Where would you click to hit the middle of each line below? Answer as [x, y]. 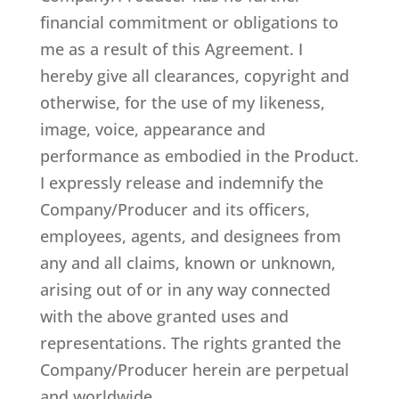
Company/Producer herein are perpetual [194, 370]
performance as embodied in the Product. [199, 156]
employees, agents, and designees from [190, 236]
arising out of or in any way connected [185, 290]
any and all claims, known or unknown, [187, 263]
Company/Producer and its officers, [175, 210]
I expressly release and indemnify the [181, 183]
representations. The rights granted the [190, 343]
